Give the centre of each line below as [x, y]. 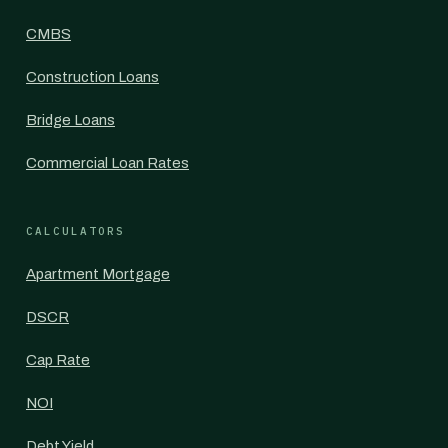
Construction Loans [92, 77]
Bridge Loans [70, 120]
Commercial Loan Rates [107, 163]
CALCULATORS [75, 231]
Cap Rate [58, 360]
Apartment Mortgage [98, 274]
